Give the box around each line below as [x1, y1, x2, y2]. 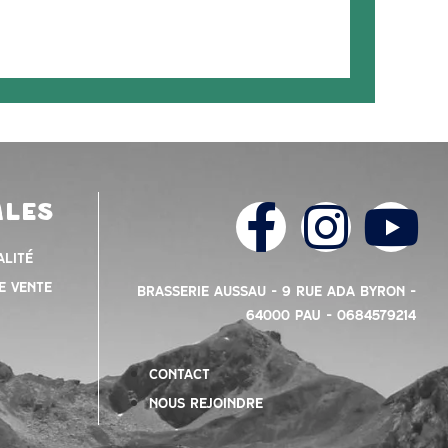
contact [149, 364, 210, 383]
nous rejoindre [149, 393, 263, 412]
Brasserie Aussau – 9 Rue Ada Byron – [137, 282, 416, 301]
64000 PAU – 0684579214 [246, 306, 416, 325]
